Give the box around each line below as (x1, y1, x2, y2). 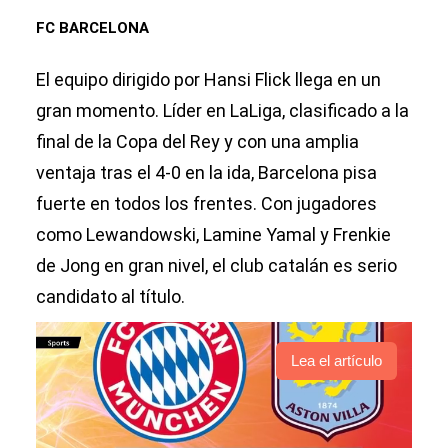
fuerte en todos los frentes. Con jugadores (36, 193, 377, 214)
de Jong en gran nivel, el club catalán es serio (36, 255, 397, 276)
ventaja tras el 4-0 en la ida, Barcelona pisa (36, 162, 377, 183)
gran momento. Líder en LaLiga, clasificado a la (36, 100, 409, 121)
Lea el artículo (291, 352, 382, 370)
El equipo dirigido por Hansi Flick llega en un (36, 69, 381, 90)
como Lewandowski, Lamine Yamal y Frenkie (36, 224, 391, 245)
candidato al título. (36, 286, 185, 307)
